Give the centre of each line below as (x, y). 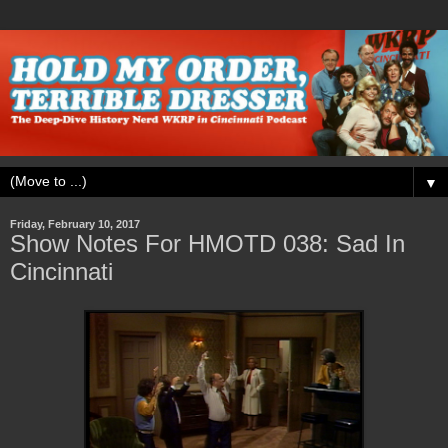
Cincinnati (61, 271)
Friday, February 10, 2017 (75, 223)
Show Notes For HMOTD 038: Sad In (207, 243)
